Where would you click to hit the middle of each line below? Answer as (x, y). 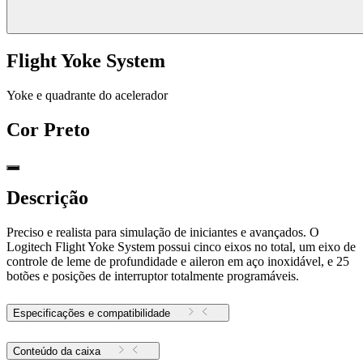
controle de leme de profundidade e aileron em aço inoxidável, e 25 (178, 262)
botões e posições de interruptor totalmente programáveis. (153, 276)
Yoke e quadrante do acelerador (87, 95)
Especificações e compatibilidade (92, 314)
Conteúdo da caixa (57, 352)
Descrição (47, 198)
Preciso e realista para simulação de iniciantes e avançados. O (163, 233)
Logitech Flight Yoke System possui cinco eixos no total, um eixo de (181, 247)
